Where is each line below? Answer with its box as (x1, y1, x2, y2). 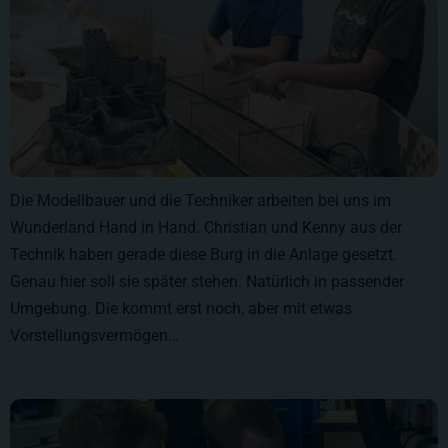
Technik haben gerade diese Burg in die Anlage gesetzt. (10, 245, 397, 265)
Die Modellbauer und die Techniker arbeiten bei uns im (10, 191, 391, 211)
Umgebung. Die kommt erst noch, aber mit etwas (10, 299, 352, 319)
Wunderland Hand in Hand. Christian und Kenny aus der (10, 218, 402, 238)
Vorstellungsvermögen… (10, 326, 179, 346)
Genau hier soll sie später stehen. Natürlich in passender (10, 272, 404, 292)
